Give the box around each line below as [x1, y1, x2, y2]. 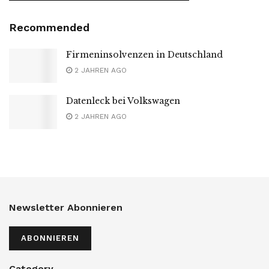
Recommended [9, 20, 89, 34]
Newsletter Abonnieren [9, 202, 122, 214]
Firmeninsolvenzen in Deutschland [66, 49, 223, 60]
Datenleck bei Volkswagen [66, 95, 180, 106]
